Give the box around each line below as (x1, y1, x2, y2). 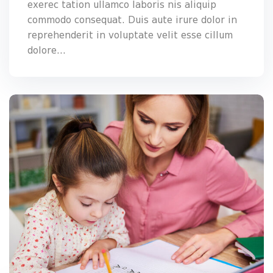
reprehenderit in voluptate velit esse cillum (27, 29, 233, 41)
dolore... (27, 44, 66, 56)
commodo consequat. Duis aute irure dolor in (27, 14, 237, 26)
